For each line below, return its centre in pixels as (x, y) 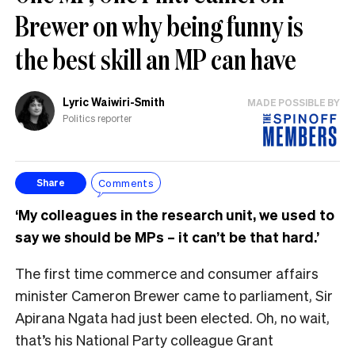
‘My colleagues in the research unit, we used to (175, 214)
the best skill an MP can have (156, 59)
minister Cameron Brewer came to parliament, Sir (174, 295)
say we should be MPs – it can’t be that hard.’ (167, 236)
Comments (126, 183)
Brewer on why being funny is (159, 25)
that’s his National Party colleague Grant (144, 339)
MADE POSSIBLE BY (294, 102)
